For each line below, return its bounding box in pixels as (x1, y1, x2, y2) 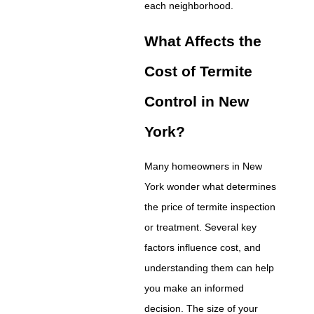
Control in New (144, 93, 250, 110)
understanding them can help (144, 261, 275, 273)
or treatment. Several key (144, 221, 257, 233)
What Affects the (144, 33, 262, 50)
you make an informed (144, 282, 245, 294)
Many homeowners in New (144, 160, 263, 172)
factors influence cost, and (144, 241, 261, 253)
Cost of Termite (144, 63, 253, 80)
